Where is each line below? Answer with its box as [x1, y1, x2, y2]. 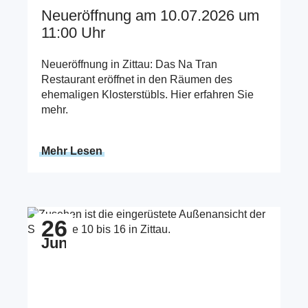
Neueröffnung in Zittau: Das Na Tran [41, 58, 217, 70]
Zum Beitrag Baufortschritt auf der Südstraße [27, 208, 244, 220]
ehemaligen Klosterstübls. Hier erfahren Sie [41, 88, 254, 100]
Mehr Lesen [41, 144, 102, 157]
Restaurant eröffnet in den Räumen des [41, 73, 232, 85]
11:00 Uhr [41, 24, 105, 42]
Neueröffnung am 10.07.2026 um [41, 7, 259, 25]
